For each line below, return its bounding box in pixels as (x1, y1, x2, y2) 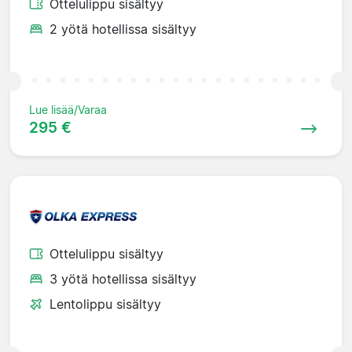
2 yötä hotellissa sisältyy (49, 20, 196, 37)
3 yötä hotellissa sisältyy (49, 270, 196, 287)
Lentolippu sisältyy (49, 295, 161, 312)
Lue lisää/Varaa (29, 102, 107, 116)
